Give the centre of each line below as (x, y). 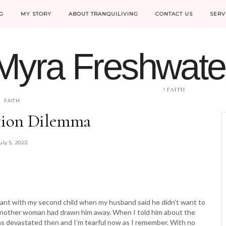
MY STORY (36, 14)
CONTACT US (174, 14)
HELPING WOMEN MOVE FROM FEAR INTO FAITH (113, 90)
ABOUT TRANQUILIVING (103, 14)
